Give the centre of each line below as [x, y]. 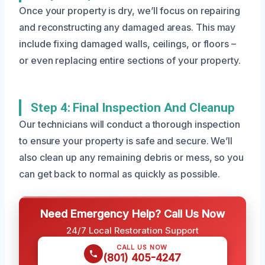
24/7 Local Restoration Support [132, 230]
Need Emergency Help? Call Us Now [132, 213]
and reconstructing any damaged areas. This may [127, 27]
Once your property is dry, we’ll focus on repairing [130, 10]
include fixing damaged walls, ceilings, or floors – [127, 43]
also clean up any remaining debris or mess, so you [132, 157]
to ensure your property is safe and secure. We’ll [126, 140]
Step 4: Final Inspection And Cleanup [133, 107]
